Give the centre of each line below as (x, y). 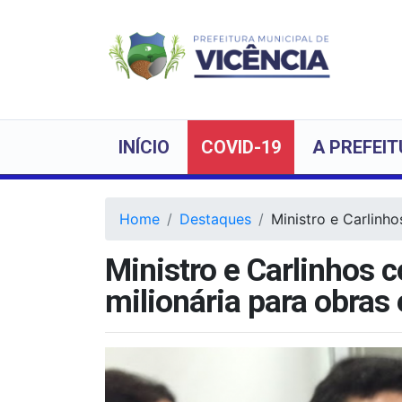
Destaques (215, 218)
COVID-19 (241, 147)
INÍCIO (144, 147)
